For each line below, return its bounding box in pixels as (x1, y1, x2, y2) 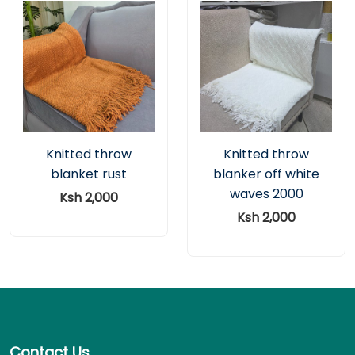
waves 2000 (229, 184, 303, 203)
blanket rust (51, 164, 127, 183)
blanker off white (213, 164, 319, 183)
